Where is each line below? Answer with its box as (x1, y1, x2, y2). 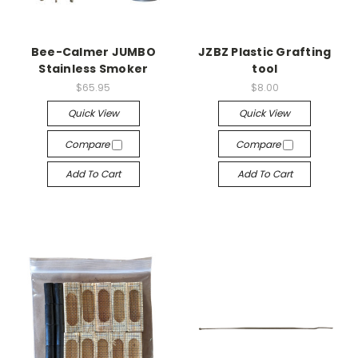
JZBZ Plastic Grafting (198, 43, 332, 60)
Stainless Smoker (38, 60, 149, 77)
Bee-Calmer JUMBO (30, 43, 156, 60)
